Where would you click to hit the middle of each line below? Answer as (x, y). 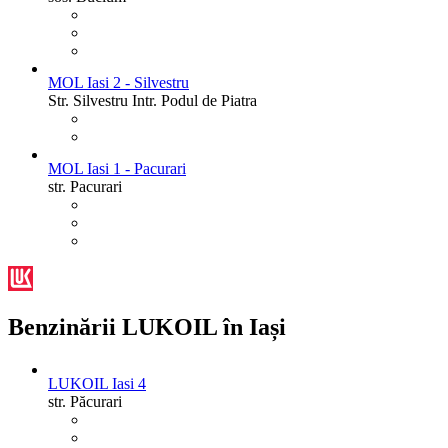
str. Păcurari (85, 402)
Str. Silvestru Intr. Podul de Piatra (152, 100)
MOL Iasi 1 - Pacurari (117, 168)
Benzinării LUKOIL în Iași (147, 327)
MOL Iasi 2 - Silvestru (118, 82)
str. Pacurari (85, 186)
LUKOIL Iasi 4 (97, 384)
